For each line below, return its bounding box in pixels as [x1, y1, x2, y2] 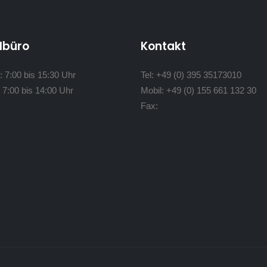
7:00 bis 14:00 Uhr [2, 85, 73, 95]
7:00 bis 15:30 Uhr [5, 70, 76, 80]
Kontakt [141, 38, 186, 54]
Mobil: [141, 85, 166, 95]
